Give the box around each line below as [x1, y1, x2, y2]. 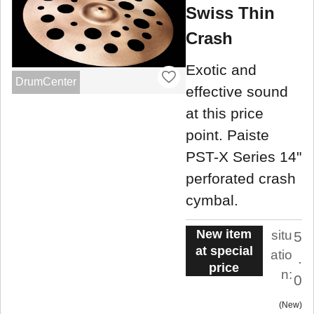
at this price [186, 105, 264, 122]
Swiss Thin [186, 4, 275, 23]
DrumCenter [15, 76, 76, 88]
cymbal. [186, 192, 238, 209]
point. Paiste [186, 127, 269, 144]
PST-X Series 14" [186, 149, 301, 165]
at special [195, 243, 253, 258]
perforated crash [186, 170, 296, 187]
